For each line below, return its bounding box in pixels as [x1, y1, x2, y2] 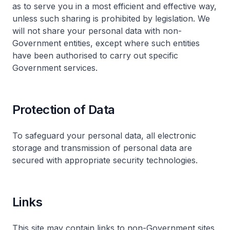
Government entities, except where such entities [12, 38, 200, 48]
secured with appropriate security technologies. [12, 155, 198, 165]
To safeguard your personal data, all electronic [12, 130, 196, 141]
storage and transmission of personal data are [12, 143, 192, 153]
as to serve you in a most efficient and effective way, [12, 1, 217, 11]
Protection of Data [12, 102, 115, 117]
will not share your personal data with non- [12, 26, 182, 36]
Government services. [12, 63, 98, 73]
